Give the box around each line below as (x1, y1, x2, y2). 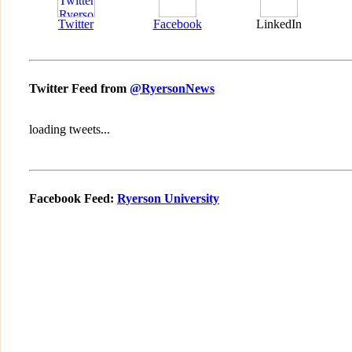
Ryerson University (117, 191, 219, 205)
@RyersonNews (130, 81, 214, 95)
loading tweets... (29, 122, 110, 136)
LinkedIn (255, 16, 302, 31)
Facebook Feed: (29, 191, 117, 205)
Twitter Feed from (29, 81, 130, 95)
